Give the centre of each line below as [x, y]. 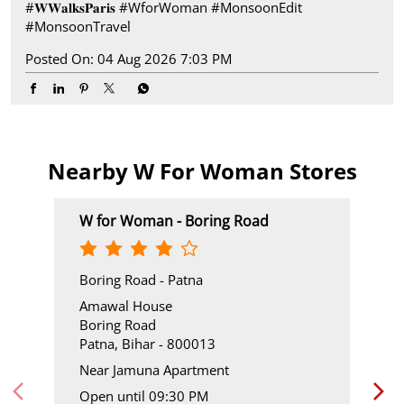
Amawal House [126, 306]
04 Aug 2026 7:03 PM [165, 59]
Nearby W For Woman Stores [202, 171]
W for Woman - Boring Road [174, 221]
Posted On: [60, 59]
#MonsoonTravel [78, 27]
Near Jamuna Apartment [154, 370]
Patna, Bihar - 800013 [147, 344]
